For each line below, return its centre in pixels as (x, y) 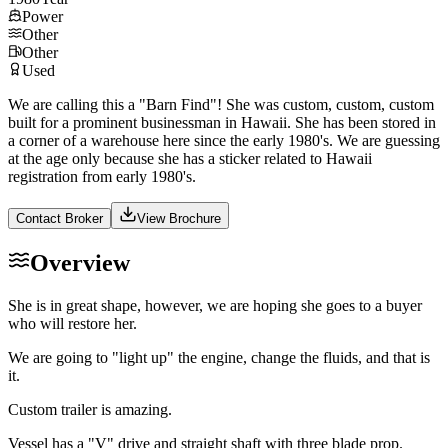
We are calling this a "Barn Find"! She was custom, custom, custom (221, 104)
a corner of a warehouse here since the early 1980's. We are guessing (224, 140)
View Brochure (179, 218)
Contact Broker (59, 218)
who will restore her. (72, 323)
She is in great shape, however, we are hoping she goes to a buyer (215, 305)
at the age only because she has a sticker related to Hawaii (190, 158)
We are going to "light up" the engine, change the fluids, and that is (219, 357)
